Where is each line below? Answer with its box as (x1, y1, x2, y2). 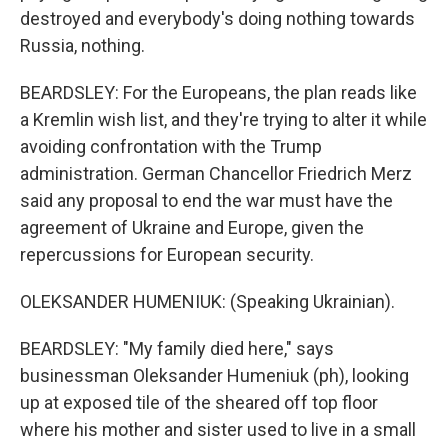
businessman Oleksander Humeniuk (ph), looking (20, 365, 409, 386)
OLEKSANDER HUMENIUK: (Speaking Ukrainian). (20, 291, 395, 312)
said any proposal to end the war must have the (20, 190, 393, 211)
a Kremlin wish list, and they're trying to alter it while (20, 109, 427, 130)
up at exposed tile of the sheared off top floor (20, 392, 378, 413)
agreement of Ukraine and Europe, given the (20, 217, 364, 238)
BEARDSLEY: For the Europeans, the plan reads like (20, 82, 417, 103)
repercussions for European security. (20, 244, 314, 265)
